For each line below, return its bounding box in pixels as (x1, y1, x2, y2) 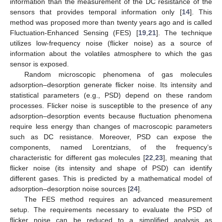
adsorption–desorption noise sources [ (10, 184, 130, 193)
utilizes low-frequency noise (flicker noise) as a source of (10, 39, 212, 47)
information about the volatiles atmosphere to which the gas (10, 49, 212, 57)
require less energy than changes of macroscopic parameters (10, 122, 212, 130)
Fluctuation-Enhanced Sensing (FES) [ (10, 28, 138, 37)
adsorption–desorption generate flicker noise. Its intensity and (10, 80, 212, 89)
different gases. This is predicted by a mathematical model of (10, 174, 212, 182)
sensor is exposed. (10, 59, 69, 68)
